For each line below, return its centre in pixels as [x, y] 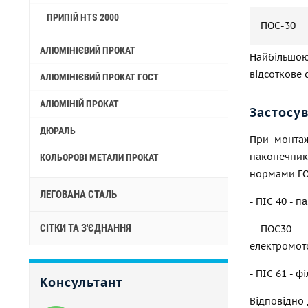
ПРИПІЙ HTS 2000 [83, 17]
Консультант [81, 282]
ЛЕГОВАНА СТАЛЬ [78, 195]
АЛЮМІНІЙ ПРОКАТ [79, 104]
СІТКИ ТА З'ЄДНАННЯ [86, 228]
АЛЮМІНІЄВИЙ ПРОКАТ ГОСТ [99, 77]
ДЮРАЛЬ [58, 131]
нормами [274, 174]
